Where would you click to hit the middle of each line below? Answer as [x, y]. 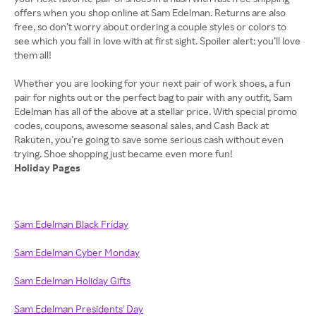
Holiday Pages [48, 168]
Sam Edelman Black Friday [71, 224]
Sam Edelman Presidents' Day [79, 309]
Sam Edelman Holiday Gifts [72, 280]
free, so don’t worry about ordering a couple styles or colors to [150, 26]
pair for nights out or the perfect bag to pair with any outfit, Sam [153, 97]
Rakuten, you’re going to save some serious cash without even [149, 139]
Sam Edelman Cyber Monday [77, 252]
